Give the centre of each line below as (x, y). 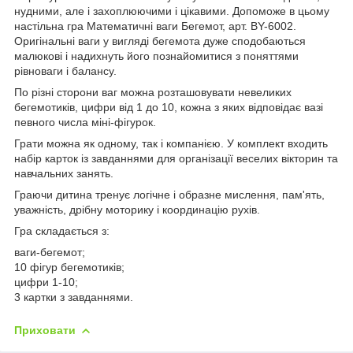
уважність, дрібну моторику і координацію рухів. (137, 209)
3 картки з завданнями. (74, 297)
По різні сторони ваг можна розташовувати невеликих (153, 92)
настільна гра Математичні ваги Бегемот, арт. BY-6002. (155, 26)
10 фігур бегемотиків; (69, 267)
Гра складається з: (62, 230)
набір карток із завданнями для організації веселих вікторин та (176, 158)
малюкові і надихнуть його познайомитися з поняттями (156, 56)
